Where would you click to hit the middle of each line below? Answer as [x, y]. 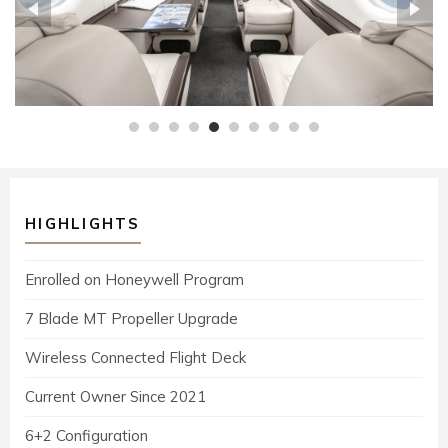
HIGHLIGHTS [83, 223]
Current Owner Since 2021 [115, 396]
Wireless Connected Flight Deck [135, 357]
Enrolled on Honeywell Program [134, 279]
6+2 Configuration [86, 435]
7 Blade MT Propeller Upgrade [131, 318]
